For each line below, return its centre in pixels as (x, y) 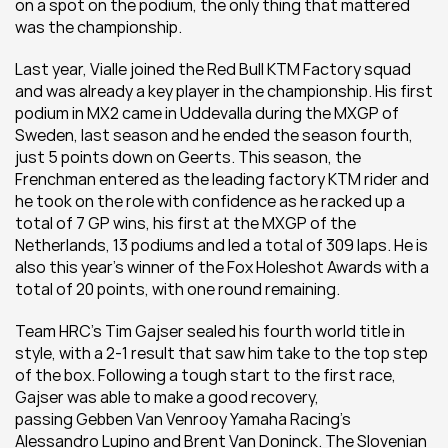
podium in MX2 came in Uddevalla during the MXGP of (207, 113)
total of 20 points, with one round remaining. (177, 289)
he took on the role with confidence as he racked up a (210, 201)
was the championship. (98, 27)
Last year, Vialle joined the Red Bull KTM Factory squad (213, 69)
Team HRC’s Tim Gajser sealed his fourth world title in (210, 331)
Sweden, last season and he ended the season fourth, (214, 135)
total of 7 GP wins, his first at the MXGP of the (185, 223)
